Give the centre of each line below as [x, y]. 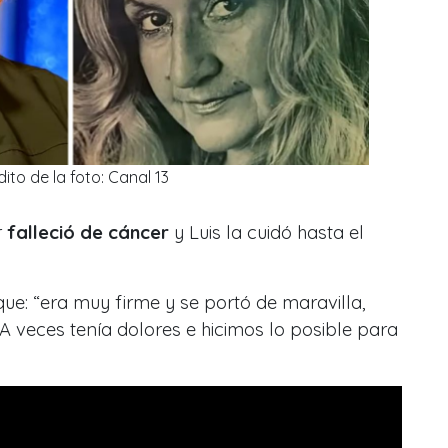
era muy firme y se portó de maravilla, [203, 302]
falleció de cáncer [88, 232]
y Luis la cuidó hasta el [266, 232]
